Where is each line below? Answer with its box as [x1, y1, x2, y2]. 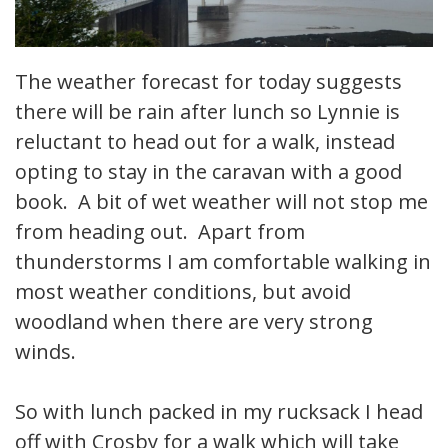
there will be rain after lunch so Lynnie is [15, 98, 400, 126]
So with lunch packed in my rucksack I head [15, 398, 423, 426]
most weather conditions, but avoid [15, 278, 351, 306]
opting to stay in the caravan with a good [15, 158, 402, 186]
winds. [15, 338, 76, 366]
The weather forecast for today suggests [15, 68, 402, 96]
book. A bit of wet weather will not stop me [15, 188, 428, 216]
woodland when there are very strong [15, 308, 373, 336]
